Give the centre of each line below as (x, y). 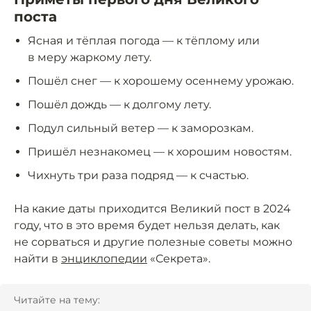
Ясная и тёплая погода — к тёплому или (144, 41)
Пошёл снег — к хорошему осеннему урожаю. (161, 81)
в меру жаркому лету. (90, 58)
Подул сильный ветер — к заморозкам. (141, 128)
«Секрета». (179, 259)
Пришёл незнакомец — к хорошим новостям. (160, 152)
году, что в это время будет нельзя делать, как (147, 226)
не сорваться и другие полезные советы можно (153, 242)
